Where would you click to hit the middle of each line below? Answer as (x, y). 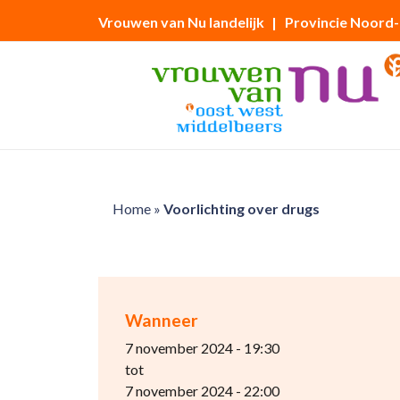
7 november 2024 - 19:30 (202, 348)
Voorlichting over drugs (241, 208)
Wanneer (161, 320)
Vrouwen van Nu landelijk (181, 22)
